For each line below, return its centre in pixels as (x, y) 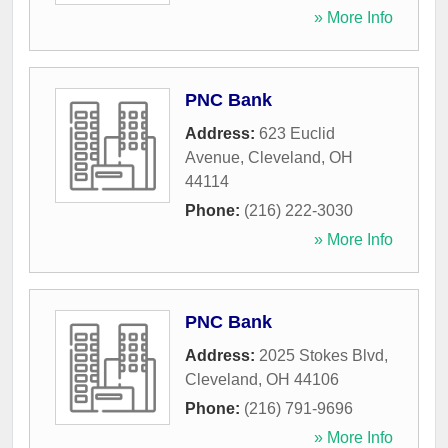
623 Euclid (297, 134)
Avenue (212, 158)
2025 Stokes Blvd (321, 356)
